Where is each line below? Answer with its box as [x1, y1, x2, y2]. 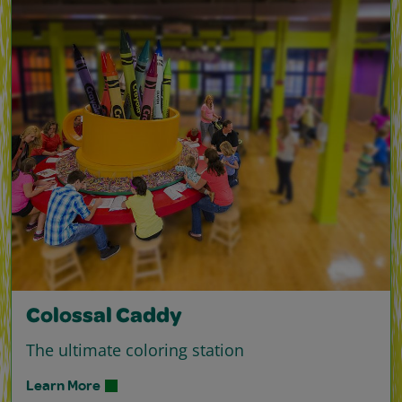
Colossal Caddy [26, 307, 182, 329]
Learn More [26, 375, 100, 396]
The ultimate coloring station [26, 339, 244, 362]
